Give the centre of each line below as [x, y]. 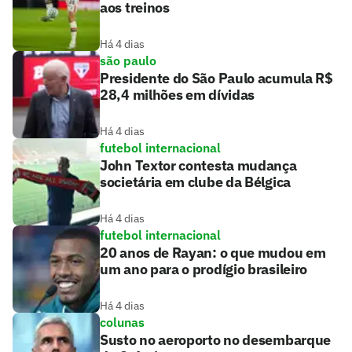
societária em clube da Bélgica [195, 181]
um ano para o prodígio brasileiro [204, 269]
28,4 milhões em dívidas [178, 94]
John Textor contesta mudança [198, 165]
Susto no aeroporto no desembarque [216, 339]
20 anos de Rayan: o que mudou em [213, 252]
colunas [122, 322]
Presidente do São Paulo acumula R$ [216, 78]
